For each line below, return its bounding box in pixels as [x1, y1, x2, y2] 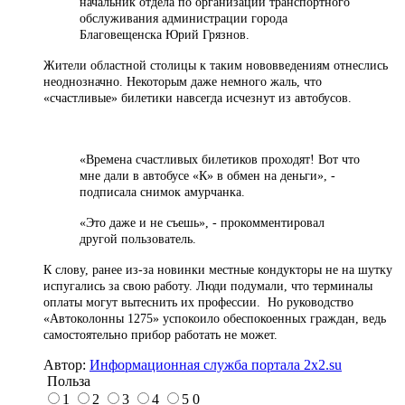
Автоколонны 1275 [50, 311, 153, 325]
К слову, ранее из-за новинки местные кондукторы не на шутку [43, 262, 392, 277]
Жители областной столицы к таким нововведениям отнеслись [43, 58, 388, 72]
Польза [43, 372, 90, 389]
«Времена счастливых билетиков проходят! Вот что [80, 152, 360, 166]
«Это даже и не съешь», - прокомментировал [80, 215, 325, 230]
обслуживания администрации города [80, 11, 287, 25]
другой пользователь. [80, 231, 196, 246]
